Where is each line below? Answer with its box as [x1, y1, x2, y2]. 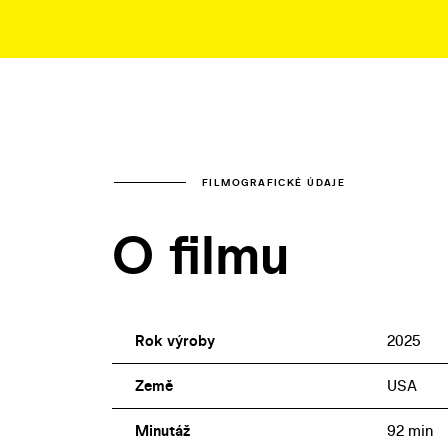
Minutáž [134, 419, 190, 441]
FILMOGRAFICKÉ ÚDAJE [202, 175, 346, 189]
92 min [386, 419, 433, 441]
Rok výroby [134, 329, 215, 351]
